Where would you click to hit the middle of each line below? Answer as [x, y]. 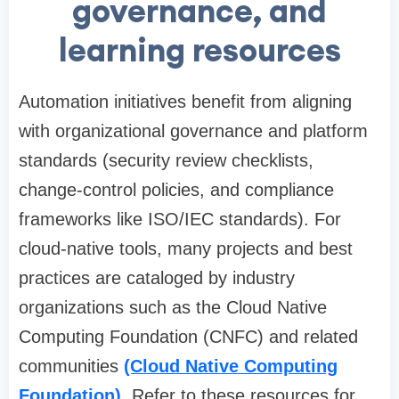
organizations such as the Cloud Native [173, 308]
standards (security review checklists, [166, 161]
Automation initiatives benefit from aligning [185, 102]
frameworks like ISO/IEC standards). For [180, 220]
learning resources [199, 50]
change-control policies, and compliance [176, 190]
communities [71, 366]
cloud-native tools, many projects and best [186, 249]
